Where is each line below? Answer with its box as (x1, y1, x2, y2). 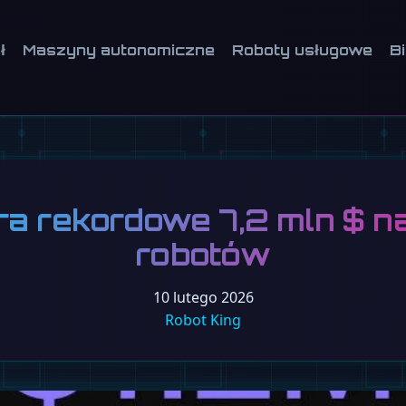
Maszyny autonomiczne (22, 41, 215, 60)
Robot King (165, 310, 241, 331)
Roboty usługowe (232, 41, 373, 60)
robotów (135, 237, 271, 274)
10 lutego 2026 (152, 287, 254, 308)
